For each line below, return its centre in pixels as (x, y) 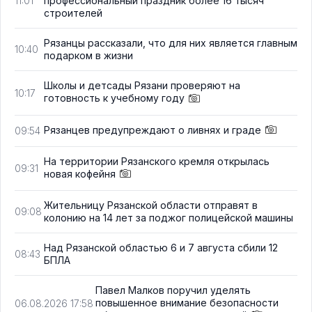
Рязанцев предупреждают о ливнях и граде (153, 130)
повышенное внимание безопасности (187, 302)
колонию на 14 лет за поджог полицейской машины (169, 217)
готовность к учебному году (114, 98)
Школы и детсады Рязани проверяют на (142, 86)
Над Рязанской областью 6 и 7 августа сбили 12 (161, 247)
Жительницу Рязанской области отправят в (151, 205)
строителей (73, 13)
